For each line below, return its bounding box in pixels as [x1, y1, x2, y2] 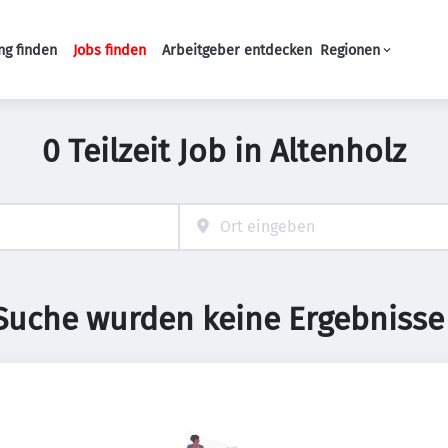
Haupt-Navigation [165, 50, 295, 69]
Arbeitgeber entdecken [162, 41, 312, 59]
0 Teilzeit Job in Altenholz [42, 132, 406, 170]
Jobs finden [73, 41, 146, 59]
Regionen [320, 41, 380, 59]
